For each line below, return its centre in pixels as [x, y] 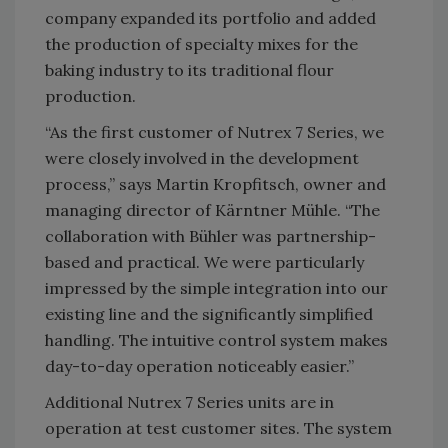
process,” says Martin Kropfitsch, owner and [215, 184]
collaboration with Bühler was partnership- [210, 236]
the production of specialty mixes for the [201, 44]
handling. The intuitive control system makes [216, 340]
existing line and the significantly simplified [209, 314]
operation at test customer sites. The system [218, 428]
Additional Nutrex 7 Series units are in [189, 402]
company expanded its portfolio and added [210, 18]
